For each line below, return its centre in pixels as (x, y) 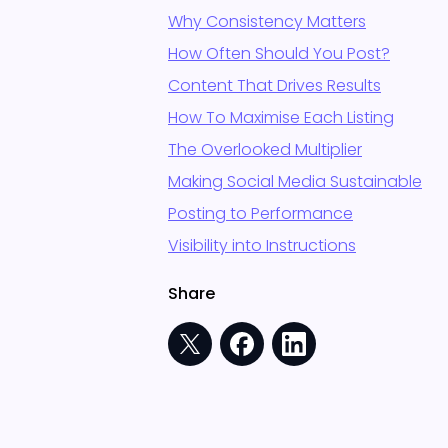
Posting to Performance (260, 213)
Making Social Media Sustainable (295, 181)
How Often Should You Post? (279, 53)
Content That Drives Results (274, 85)
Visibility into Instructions (262, 245)
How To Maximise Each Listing (281, 117)
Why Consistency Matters (267, 21)
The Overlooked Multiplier (265, 149)
